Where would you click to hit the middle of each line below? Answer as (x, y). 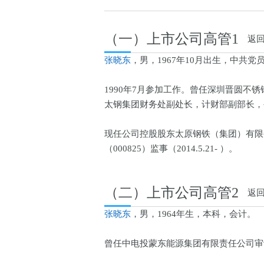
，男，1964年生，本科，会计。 (193, 214)
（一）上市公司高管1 (171, 39)
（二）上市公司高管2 (171, 193)
